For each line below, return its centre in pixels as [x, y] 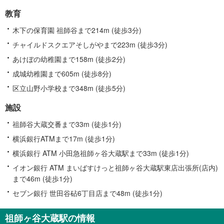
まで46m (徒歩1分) [42, 178]
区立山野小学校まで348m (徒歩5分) [69, 88]
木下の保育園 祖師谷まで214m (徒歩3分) [77, 30]
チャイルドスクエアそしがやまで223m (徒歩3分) [90, 44]
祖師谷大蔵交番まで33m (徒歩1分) [67, 124]
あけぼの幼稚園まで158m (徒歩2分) [69, 59]
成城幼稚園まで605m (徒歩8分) [62, 73]
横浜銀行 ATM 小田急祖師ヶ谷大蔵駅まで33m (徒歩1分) [101, 153]
